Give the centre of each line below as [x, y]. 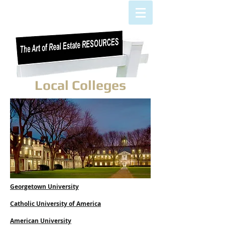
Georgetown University [44, 187]
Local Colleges [80, 85]
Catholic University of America [55, 204]
